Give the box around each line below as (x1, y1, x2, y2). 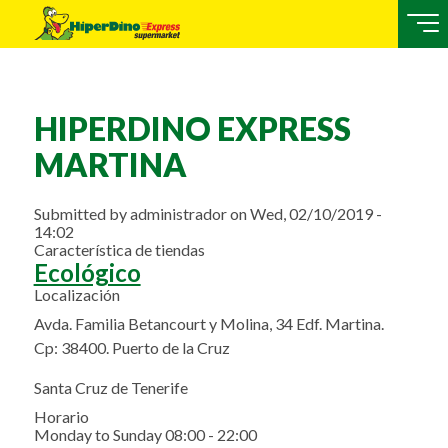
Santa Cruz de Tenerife (33, 377, 188, 397)
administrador (129, 203, 227, 223)
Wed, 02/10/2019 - (249, 203, 382, 223)
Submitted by (33, 203, 130, 223)
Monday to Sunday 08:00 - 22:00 (33, 424, 257, 444)
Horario (33, 406, 89, 426)
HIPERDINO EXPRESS (33, 109, 351, 149)
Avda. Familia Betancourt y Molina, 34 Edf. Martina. (33, 313, 384, 333)
